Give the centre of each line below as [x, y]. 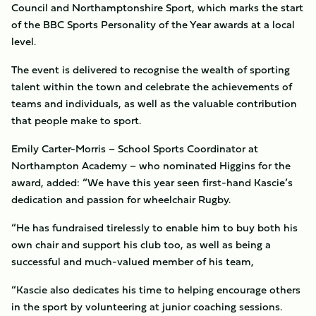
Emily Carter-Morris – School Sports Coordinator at [135, 148]
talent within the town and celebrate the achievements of [152, 86]
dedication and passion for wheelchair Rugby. [121, 199]
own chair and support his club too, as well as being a [141, 244]
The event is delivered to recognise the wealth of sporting [151, 69]
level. [25, 41]
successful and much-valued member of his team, [133, 261]
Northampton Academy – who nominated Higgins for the [151, 165]
